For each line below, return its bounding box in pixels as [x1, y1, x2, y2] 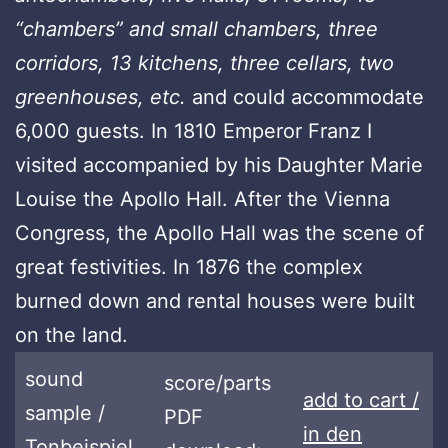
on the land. [15, 322, 128, 347]
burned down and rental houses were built [15, 288, 415, 313]
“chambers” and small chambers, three [15, 16, 378, 41]
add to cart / [303, 387, 419, 412]
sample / [25, 400, 105, 425]
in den [303, 421, 362, 446]
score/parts [164, 370, 271, 395]
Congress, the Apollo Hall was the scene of [15, 220, 424, 245]
